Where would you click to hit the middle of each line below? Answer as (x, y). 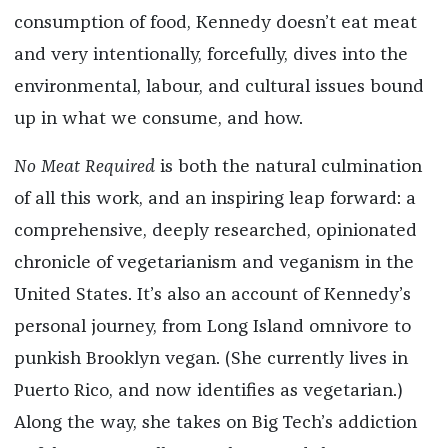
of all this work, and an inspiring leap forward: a (214, 199)
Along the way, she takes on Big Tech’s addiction (215, 423)
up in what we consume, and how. (158, 119)
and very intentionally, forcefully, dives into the (210, 55)
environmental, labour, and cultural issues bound (218, 87)
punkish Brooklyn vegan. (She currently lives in (210, 359)
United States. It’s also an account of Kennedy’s (212, 295)
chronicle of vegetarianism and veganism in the (213, 263)
